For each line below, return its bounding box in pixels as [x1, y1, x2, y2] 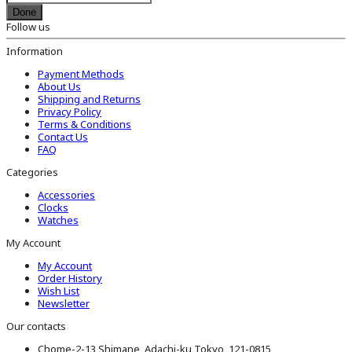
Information [6, 43, 63, 58]
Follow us [6, 19, 50, 34]
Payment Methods [38, 66, 124, 81]
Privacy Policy [38, 104, 101, 119]
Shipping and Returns [38, 91, 141, 106]
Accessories [38, 187, 95, 202]
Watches [38, 212, 79, 227]
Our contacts [6, 318, 66, 333]
